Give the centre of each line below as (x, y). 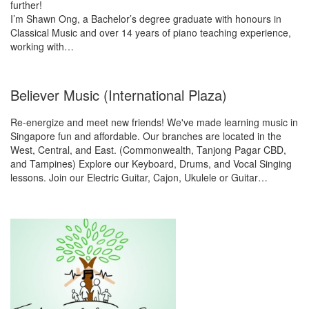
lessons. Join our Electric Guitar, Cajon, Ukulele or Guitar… (139, 177)
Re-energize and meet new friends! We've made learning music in (154, 122)
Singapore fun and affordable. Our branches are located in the (146, 136)
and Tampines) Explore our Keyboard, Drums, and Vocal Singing (151, 163)
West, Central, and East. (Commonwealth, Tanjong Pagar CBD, (148, 150)
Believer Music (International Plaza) (119, 95)
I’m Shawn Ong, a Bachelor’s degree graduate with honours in (146, 19)
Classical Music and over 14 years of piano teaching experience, (151, 32)
